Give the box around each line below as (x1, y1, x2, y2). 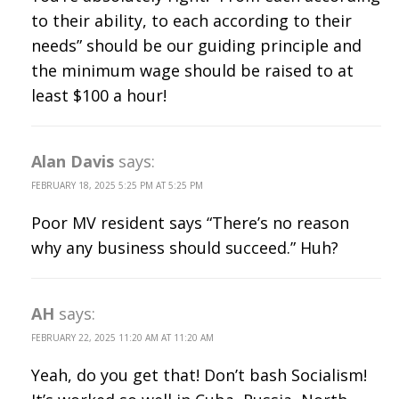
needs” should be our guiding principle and (31, 34, 362, 56)
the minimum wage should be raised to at (31, 59, 354, 81)
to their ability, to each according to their (31, 9, 352, 31)
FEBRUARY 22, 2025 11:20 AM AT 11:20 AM (31, 330, 214, 344)
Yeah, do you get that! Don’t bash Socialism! (31, 363, 367, 386)
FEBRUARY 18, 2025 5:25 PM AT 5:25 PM (31, 178, 203, 191)
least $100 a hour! (31, 84, 167, 106)
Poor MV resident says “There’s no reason (31, 211, 349, 233)
